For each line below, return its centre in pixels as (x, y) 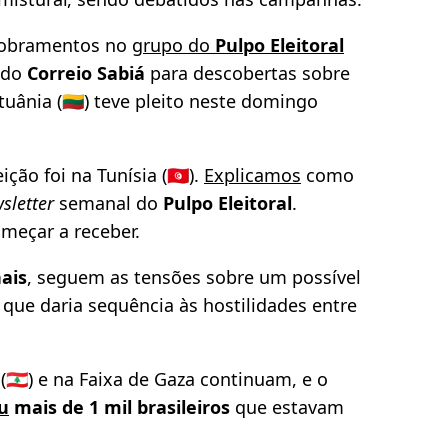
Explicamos (252, 175)
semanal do (108, 203)
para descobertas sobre (247, 73)
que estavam (287, 407)
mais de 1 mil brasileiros (119, 407)
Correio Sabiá (86, 73)
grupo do (173, 45)
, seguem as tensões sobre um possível (194, 277)
